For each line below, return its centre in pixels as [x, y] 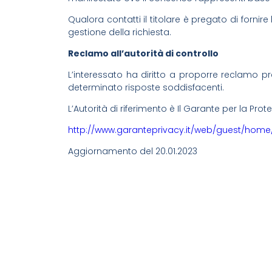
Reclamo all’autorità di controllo [143, 53]
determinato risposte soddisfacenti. [146, 87]
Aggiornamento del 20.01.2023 [133, 151]
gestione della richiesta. [120, 32]
